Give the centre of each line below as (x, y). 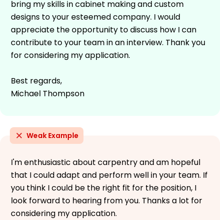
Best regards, (36, 81)
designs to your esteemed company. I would (96, 17)
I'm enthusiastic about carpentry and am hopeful (106, 162)
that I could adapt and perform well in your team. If (109, 175)
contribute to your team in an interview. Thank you (108, 42)
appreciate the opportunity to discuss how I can (104, 29)
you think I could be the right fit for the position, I (104, 188)
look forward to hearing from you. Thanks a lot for (107, 200)
